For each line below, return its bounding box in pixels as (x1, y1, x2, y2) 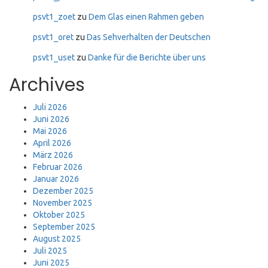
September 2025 (33, 222, 95, 232)
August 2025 (33, 234, 81, 243)
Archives (9, 72, 85, 98)
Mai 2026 (33, 126, 67, 136)
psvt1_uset (33, 53, 75, 62)
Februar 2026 (33, 162, 83, 172)
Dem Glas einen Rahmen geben (89, 12, 204, 22)
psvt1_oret (33, 32, 74, 42)
